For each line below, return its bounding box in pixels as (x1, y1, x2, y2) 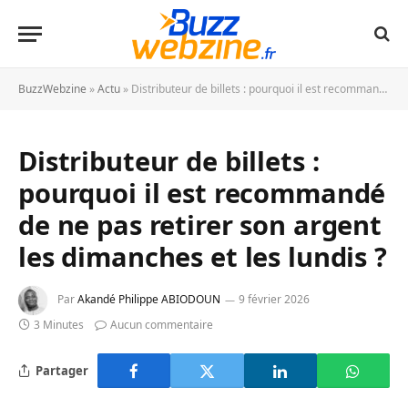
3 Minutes (34, 317, 84, 332)
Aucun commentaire (110, 317, 213, 332)
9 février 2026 (239, 291, 310, 308)
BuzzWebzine (18, 81, 87, 97)
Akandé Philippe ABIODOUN (77, 291, 220, 308)
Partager (36, 362, 88, 379)
